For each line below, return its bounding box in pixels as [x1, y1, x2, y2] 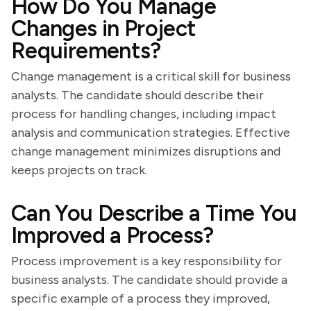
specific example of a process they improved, [11, 291, 270, 306]
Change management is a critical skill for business [11, 69, 291, 84]
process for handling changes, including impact [11, 106, 276, 121]
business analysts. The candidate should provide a [11, 272, 287, 287]
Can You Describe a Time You [11, 200, 297, 226]
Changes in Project [11, 15, 196, 42]
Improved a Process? [11, 222, 214, 249]
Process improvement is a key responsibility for [11, 253, 282, 269]
